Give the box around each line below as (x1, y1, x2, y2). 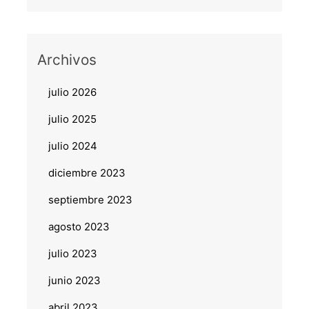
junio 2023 (48, 273, 101, 287)
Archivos (37, 51, 97, 69)
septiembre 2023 (48, 192, 132, 206)
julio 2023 (48, 246, 97, 260)
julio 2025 (48, 112, 97, 126)
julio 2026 (48, 85, 97, 99)
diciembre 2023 (48, 166, 126, 179)
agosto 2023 (48, 219, 110, 233)
